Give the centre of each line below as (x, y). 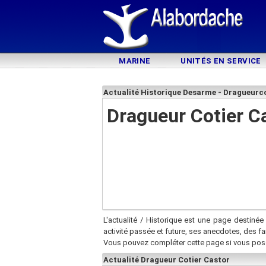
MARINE (135, 61)
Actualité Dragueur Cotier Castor (167, 260)
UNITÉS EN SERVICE (221, 61)
